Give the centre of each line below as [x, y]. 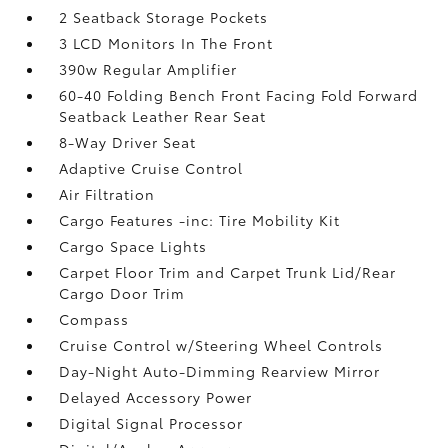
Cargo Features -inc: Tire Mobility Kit [200, 219]
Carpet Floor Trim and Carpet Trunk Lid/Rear [228, 271]
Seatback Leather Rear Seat [163, 115]
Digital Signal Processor [151, 422]
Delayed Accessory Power [156, 396]
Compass [94, 318]
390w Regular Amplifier [148, 68]
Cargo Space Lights [133, 245]
